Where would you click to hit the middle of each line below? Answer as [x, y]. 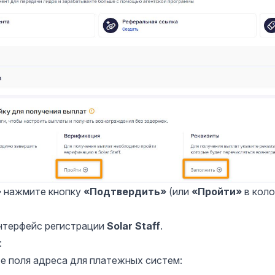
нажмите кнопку [42, 192]
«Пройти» [217, 192]
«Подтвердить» [125, 192]
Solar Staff [134, 226]
